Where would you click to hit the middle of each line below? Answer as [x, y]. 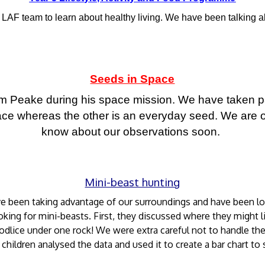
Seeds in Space [132, 79]
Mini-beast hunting [132, 182]
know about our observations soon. [131, 132]
